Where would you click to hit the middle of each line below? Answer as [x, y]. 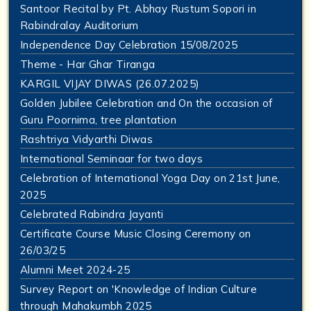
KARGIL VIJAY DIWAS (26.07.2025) [110, 84]
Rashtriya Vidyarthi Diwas [86, 140]
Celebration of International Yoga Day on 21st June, [150, 178]
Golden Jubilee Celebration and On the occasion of [146, 103]
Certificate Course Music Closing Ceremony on [136, 234]
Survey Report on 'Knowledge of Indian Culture [138, 289]
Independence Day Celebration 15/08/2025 [129, 45]
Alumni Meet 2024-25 [75, 270]
